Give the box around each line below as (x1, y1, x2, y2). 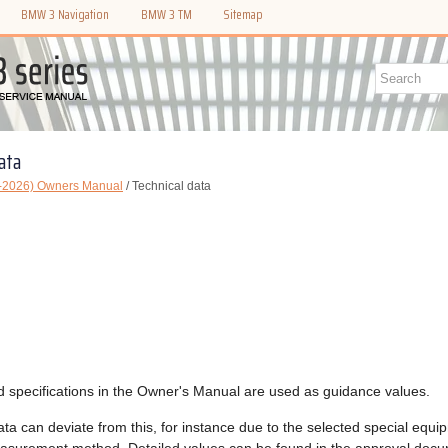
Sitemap (224, 4, 263, 25)
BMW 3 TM (141, 4, 192, 25)
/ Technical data (123, 179, 211, 193)
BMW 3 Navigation (21, 4, 109, 25)
